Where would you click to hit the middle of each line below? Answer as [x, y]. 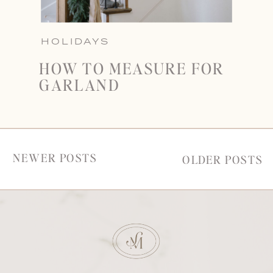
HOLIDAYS [76, 41]
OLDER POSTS [223, 159]
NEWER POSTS [55, 158]
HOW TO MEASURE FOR [132, 68]
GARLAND [80, 84]
